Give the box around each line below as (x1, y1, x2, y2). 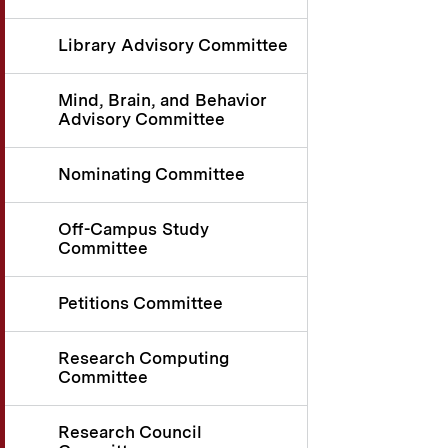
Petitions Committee (58, 293, 223, 314)
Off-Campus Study (58, 219, 209, 240)
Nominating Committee (58, 164, 245, 185)
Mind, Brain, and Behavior (58, 90, 267, 111)
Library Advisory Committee (58, 35, 288, 56)
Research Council (58, 422, 202, 443)
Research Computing (58, 348, 229, 369)
